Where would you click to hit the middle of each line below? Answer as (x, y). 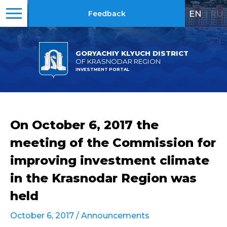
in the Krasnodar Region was (103, 178)
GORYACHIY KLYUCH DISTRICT (132, 53)
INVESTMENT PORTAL (102, 69)
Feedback (107, 14)
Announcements (115, 216)
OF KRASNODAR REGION (118, 61)
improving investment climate (110, 160)
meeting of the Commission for (113, 143)
